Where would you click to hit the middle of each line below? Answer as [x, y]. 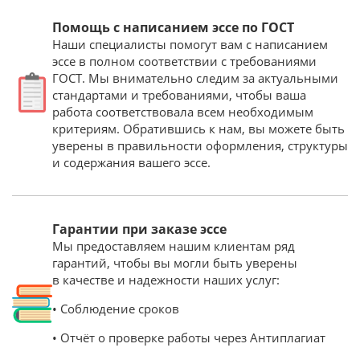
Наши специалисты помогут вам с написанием [190, 44]
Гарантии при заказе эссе [139, 229]
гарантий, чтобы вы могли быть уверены [175, 262]
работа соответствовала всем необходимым [183, 111]
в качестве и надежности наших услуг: [166, 279]
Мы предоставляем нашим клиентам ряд [174, 245]
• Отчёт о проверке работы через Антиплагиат [189, 337]
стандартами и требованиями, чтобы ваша [179, 94]
